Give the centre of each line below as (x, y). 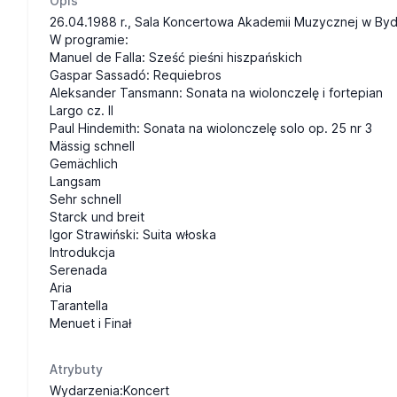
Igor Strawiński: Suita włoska (133, 234)
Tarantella (79, 305)
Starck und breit (97, 217)
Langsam (75, 181)
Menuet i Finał (90, 323)
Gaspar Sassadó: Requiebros (136, 75)
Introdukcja (82, 252)
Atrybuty (76, 369)
